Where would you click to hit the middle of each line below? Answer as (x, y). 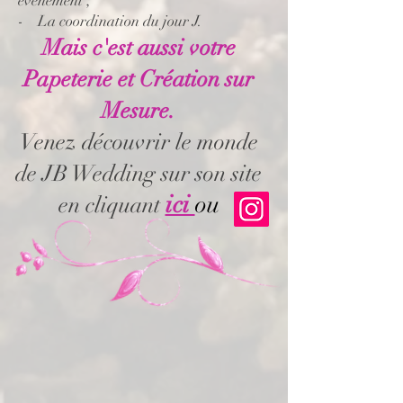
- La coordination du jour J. (110, 21)
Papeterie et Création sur (139, 79)
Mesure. (139, 110)
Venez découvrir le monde (139, 142)
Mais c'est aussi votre (139, 47)
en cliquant (112, 205)
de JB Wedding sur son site (139, 173)
